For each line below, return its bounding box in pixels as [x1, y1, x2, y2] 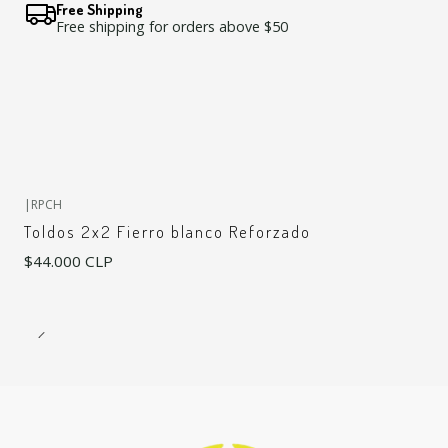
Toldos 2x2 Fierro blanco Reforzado [24, 221, 311, 243]
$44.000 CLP [24, 250, 113, 271]
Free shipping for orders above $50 [56, 17, 288, 37]
